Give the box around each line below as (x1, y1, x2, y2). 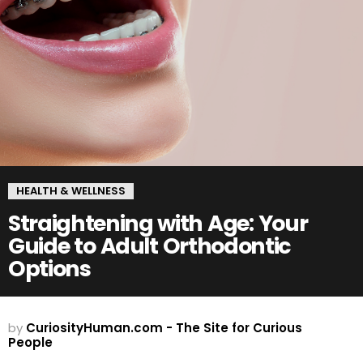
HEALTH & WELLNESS (16, 182, 126, 199)
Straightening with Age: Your (8, 207, 308, 238)
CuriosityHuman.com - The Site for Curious (26, 318, 302, 336)
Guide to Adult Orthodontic (8, 230, 291, 261)
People (8, 333, 53, 351)
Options (8, 253, 91, 284)
